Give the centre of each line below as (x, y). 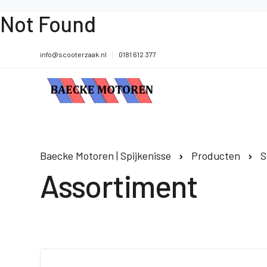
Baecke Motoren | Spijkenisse (105, 156)
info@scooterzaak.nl (73, 54)
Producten (216, 156)
